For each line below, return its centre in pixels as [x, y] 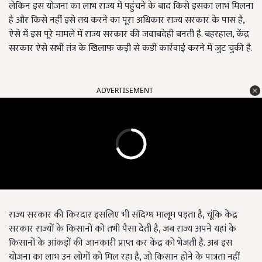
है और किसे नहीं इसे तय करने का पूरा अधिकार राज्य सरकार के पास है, [127, 20]
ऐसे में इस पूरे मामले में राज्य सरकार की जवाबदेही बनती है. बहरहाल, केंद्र [129, 34]
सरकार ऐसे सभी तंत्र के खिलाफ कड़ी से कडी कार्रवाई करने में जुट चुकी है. [131, 48]
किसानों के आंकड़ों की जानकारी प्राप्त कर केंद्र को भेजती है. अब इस [120, 243]
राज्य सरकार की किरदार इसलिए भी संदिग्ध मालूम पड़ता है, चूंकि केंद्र [123, 215]
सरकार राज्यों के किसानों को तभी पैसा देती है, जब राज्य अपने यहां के [123, 229]
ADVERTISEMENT [125, 90]
